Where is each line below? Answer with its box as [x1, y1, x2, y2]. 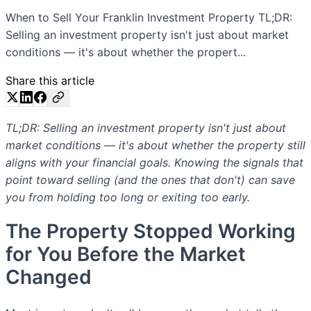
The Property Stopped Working [6, 219, 296, 243]
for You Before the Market [6, 242, 246, 266]
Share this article [6, 73, 94, 87]
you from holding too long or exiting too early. [6, 190, 250, 204]
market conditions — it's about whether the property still [6, 137, 305, 152]
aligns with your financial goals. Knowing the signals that [6, 155, 303, 169]
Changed [6, 264, 92, 289]
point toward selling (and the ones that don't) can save [6, 172, 295, 187]
